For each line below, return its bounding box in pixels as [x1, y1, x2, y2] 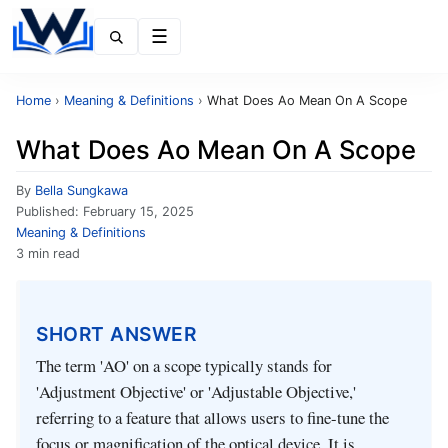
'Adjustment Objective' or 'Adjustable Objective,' [36, 380, 356, 404]
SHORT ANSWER [36, 321, 196, 346]
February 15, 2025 [83, 204, 194, 219]
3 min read [16, 246, 80, 261]
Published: [16, 204, 83, 219]
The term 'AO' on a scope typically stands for [36, 354, 332, 378]
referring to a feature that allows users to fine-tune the [36, 406, 389, 430]
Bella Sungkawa [35, 183, 128, 198]
